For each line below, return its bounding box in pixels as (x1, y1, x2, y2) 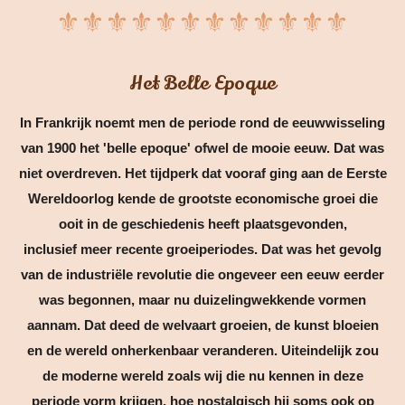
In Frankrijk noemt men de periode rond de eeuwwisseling (20, 114, 385, 130)
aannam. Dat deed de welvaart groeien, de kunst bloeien (26, 316, 379, 333)
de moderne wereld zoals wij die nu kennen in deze (42, 367, 363, 383)
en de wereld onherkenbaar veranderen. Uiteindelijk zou (26, 342, 379, 358)
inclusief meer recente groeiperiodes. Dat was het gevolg (24, 240, 381, 257)
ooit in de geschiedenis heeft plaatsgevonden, (58, 215, 347, 231)
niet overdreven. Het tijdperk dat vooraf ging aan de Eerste (18, 165, 387, 181)
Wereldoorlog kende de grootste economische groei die (27, 190, 378, 206)
